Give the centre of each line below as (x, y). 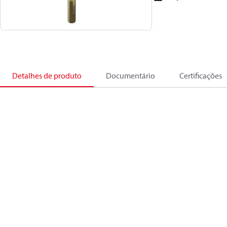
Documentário (130, 75)
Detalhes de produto (47, 75)
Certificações (201, 75)
